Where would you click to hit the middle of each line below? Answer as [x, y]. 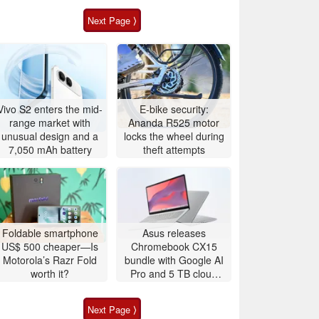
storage [174, 287]
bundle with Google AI [174, 260]
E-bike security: [174, 109]
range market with [50, 122]
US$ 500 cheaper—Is [50, 246]
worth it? [50, 273]
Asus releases [174, 232]
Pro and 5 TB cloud [174, 273]
